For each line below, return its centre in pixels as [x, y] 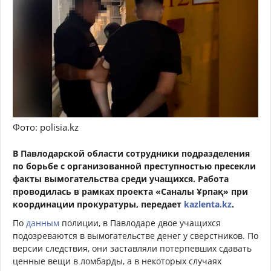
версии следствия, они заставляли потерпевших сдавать [132, 249]
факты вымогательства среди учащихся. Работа [121, 179]
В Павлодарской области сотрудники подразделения [131, 154]
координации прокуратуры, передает [98, 204]
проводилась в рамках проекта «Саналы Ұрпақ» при [130, 192]
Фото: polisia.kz [46, 127]
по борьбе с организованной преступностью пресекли [134, 166]
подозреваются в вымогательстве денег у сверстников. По [135, 236]
